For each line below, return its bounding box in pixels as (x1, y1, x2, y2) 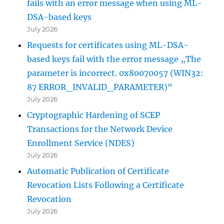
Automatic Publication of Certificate (27, 165, 169, 176)
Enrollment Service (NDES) (27, 137, 135, 148)
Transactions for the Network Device (27, 123, 173, 134)
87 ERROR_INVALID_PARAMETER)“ (27, 81, 173, 92)
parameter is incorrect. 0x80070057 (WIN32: (27, 67, 204, 78)
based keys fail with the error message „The (27, 53, 201, 64)
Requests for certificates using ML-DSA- (27, 39, 189, 50)
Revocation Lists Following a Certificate (27, 179, 184, 190)
